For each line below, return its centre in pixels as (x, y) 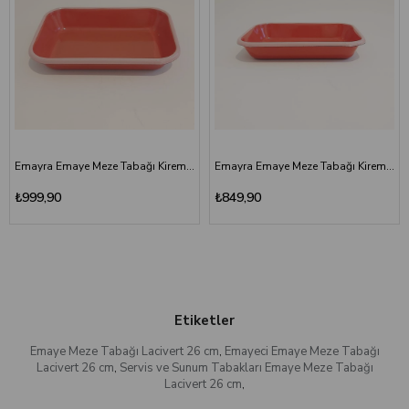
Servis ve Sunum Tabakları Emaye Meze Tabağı (246, 368)
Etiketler (204, 321)
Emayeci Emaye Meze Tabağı (302, 352)
